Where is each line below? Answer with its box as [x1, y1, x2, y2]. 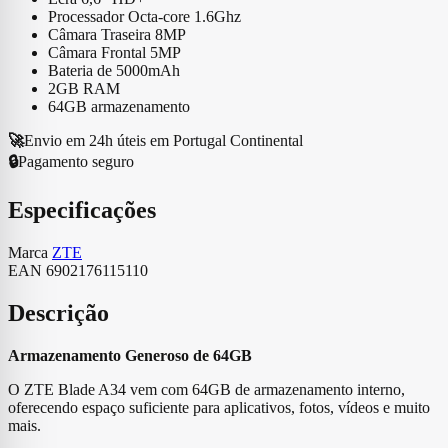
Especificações [8, 196, 156, 223]
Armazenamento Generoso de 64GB [8, 346, 252, 364]
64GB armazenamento [48, 97, 190, 115]
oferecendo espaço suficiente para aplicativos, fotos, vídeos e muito [8, 398, 430, 416]
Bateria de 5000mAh [48, 61, 180, 79]
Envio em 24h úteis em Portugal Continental [24, 131, 303, 149]
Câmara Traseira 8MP [48, 25, 186, 43]
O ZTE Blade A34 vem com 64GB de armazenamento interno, [8, 380, 405, 398]
